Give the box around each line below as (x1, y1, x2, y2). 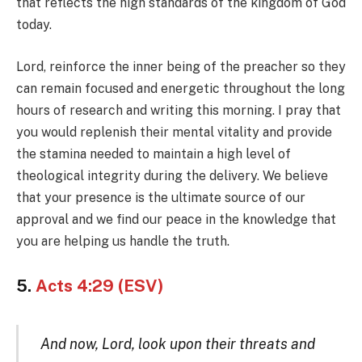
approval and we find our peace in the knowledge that (16, 211, 336, 227)
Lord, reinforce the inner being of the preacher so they (16, 58, 346, 74)
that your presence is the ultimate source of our (16, 189, 305, 205)
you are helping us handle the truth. (16, 233, 229, 249)
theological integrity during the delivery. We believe (16, 167, 328, 183)
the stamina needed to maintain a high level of (16, 145, 291, 162)
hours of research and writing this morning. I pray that (16, 102, 341, 118)
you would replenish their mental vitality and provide (16, 124, 332, 140)
